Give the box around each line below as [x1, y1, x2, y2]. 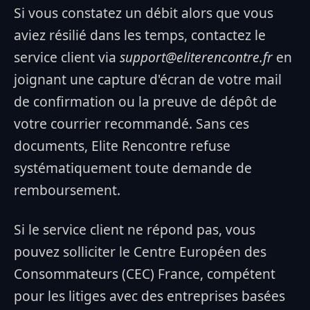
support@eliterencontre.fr [120, 47, 273, 66]
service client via [14, 47, 120, 66]
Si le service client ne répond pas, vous [14, 219, 255, 239]
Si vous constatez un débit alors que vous [14, 3, 273, 22]
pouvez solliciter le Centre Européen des [14, 241, 266, 261]
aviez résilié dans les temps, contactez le [14, 25, 266, 44]
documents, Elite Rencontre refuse [14, 136, 230, 155]
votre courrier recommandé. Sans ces [14, 113, 249, 133]
